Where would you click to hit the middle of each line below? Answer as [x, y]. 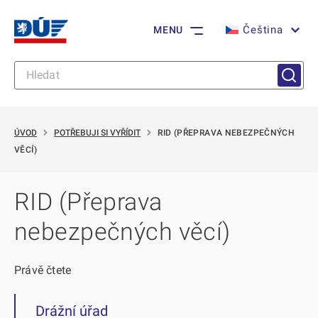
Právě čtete [43, 270]
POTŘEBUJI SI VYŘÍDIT [98, 133]
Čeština [263, 30]
